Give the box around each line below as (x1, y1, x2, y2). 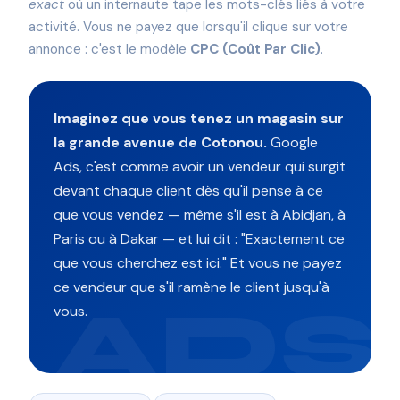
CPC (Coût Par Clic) (190, 40, 321, 59)
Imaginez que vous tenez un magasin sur (54, 108, 344, 128)
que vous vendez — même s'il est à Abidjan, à (54, 204, 346, 224)
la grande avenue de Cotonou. (54, 132, 267, 152)
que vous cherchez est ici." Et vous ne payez (54, 253, 342, 272)
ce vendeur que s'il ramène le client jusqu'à (54, 277, 329, 296)
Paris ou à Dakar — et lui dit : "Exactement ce (54, 229, 345, 248)
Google (267, 132, 318, 152)
